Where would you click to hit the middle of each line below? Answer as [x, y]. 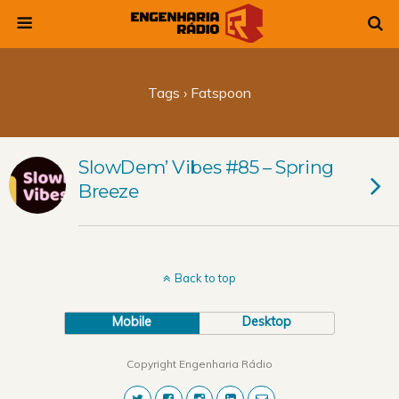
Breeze [109, 191]
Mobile [132, 322]
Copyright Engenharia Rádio [199, 364]
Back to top [205, 278]
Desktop [267, 322]
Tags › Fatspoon [199, 93]
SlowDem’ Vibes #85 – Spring [206, 167]
